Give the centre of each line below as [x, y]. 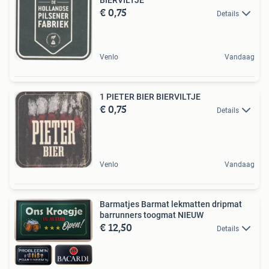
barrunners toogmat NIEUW [152, 215]
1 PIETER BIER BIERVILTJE [150, 96]
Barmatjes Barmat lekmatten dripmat [171, 204]
